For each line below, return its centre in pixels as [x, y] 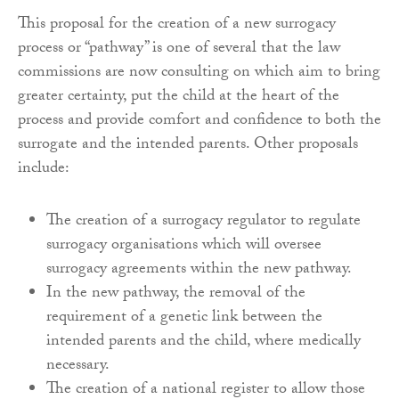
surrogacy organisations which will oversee [184, 246]
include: [44, 169]
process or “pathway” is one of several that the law [179, 49]
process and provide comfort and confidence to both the [199, 121]
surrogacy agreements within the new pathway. [199, 270]
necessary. [78, 366]
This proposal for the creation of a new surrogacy [177, 25]
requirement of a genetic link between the [184, 318]
